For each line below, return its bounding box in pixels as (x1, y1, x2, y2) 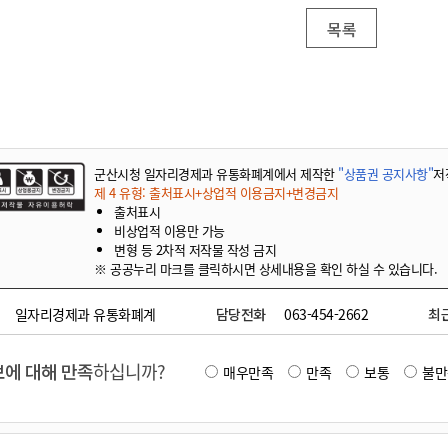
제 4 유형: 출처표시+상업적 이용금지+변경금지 (94, 183, 338, 202)
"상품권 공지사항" (338, 164, 433, 183)
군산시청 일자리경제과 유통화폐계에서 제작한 (94, 164, 338, 183)
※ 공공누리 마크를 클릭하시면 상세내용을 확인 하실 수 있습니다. (94, 259, 437, 278)
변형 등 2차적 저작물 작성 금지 (114, 240, 276, 259)
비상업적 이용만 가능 (114, 221, 225, 240)
